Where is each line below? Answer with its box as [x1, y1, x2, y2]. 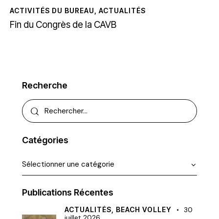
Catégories [22, 134, 68, 145]
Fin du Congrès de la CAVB [10, 19, 116, 31]
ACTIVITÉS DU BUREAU [10, 6, 94, 15]
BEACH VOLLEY [116, 205, 172, 214]
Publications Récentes [22, 187, 113, 198]
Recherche [22, 80, 67, 91]
